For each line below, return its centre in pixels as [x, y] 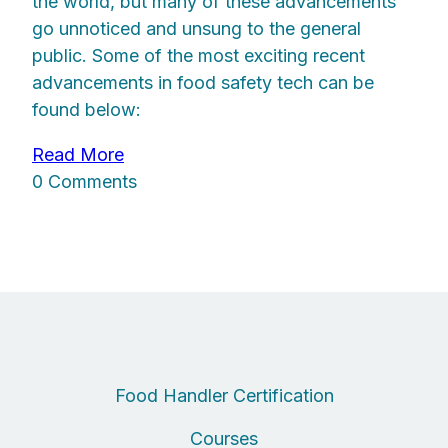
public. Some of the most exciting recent [198, 56]
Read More [78, 155]
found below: [86, 110]
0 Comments [84, 182]
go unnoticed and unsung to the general [196, 29]
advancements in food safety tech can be [203, 83]
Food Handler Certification [224, 396]
